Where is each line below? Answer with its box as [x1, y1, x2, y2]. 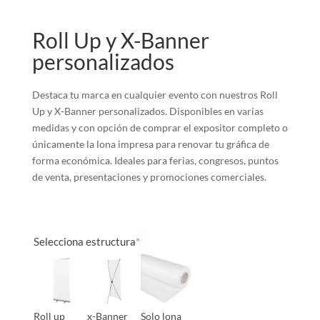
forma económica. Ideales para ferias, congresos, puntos [31, 154, 279, 167]
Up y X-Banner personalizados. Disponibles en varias [31, 105, 264, 118]
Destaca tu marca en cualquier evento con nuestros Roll [31, 89, 278, 101]
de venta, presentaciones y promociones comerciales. [31, 171, 266, 184]
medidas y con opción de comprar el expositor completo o [31, 121, 288, 134]
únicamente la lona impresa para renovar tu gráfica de [31, 138, 269, 151]
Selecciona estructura [33, 235, 136, 249]
